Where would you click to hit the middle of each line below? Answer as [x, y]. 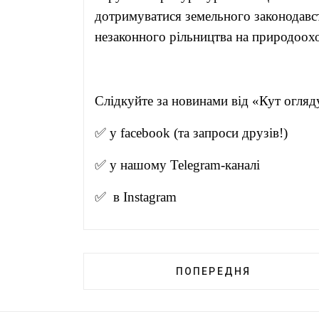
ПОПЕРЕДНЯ [213, 272]
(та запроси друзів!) [229, 133]
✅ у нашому [132, 165]
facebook [145, 133]
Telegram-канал [213, 165]
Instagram [150, 197]
